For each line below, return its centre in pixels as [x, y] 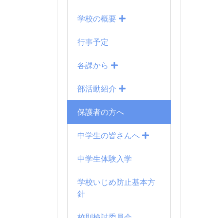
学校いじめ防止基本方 [116, 182]
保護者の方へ [101, 112]
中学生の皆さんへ [110, 136]
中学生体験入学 [105, 159]
